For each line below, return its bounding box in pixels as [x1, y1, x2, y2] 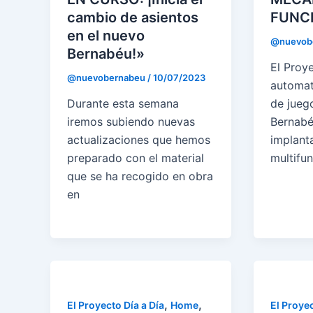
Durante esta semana [67, 96, 179, 111]
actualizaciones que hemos [67, 133, 210, 147]
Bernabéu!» [67, 45, 145, 62]
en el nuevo [67, 27, 145, 44]
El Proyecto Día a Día [67, 299, 164, 312]
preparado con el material [67, 151, 204, 166]
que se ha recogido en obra [67, 169, 213, 184]
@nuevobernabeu [67, 71, 147, 83]
